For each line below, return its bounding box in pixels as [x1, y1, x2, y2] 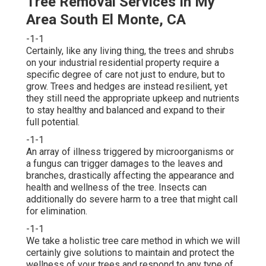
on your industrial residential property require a [26, 56, 219, 68]
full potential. [26, 116, 80, 128]
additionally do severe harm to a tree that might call [26, 193, 237, 205]
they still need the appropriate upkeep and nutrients [26, 92, 239, 104]
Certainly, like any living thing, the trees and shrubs [26, 45, 234, 56]
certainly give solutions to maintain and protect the [26, 246, 235, 258]
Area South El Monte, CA [26, 11, 186, 28]
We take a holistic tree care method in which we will [26, 235, 240, 246]
